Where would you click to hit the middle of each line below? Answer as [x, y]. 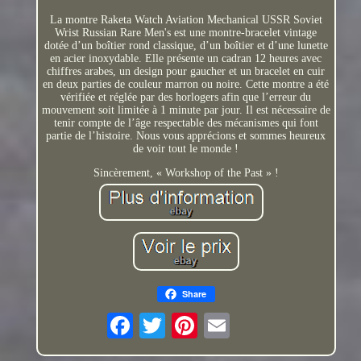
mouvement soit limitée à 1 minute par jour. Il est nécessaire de [186, 110]
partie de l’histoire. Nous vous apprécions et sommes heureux [186, 135]
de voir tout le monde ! [186, 148]
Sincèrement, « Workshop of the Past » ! [186, 172]
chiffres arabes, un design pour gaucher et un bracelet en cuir [186, 71]
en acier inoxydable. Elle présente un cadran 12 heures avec [186, 58]
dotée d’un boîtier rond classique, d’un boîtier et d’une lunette [186, 45]
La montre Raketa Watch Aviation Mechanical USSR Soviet [186, 19]
